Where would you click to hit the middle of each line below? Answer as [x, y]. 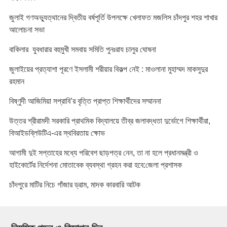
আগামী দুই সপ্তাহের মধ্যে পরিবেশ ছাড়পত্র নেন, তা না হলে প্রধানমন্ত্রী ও [103, 153]
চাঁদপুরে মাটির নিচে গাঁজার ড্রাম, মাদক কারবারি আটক [74, 185]
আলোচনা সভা [27, 30]
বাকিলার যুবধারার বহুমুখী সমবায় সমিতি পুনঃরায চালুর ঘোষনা [82, 50]
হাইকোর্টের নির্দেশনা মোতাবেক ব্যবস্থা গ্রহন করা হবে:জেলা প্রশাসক [95, 165]
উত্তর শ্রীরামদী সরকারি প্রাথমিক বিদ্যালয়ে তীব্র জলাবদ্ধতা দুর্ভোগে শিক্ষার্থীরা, [109, 121]
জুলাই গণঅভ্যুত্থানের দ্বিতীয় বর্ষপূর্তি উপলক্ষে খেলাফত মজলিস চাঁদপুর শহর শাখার [113, 18]
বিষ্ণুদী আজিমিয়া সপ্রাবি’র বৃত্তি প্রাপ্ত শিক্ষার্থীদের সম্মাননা [86, 101]
